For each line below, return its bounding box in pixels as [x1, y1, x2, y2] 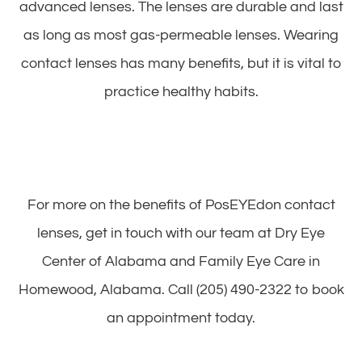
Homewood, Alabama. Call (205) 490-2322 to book [18, 281, 344, 297]
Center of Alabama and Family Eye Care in [42, 253, 320, 269]
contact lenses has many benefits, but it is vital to [21, 55, 341, 71]
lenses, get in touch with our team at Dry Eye [37, 225, 325, 241]
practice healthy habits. [103, 83, 259, 99]
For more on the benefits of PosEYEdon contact [27, 196, 335, 213]
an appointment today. [107, 309, 255, 326]
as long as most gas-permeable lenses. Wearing [23, 27, 339, 43]
